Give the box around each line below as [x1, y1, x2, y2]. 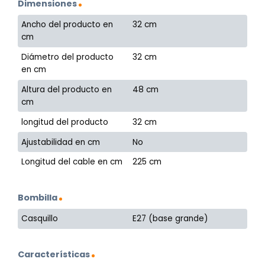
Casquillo [21, 213, 59, 225]
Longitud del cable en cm [21, 156, 123, 168]
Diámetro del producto [21, 51, 114, 63]
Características [18, 248, 90, 260]
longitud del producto [21, 116, 109, 128]
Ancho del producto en [21, 19, 114, 31]
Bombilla [18, 191, 57, 203]
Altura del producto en [21, 84, 112, 96]
